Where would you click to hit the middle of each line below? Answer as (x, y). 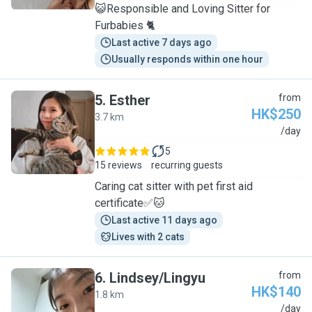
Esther (130, 100)
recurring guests (187, 165)
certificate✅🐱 (130, 203)
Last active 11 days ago (164, 220)
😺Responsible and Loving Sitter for (182, 9)
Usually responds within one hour (187, 59)
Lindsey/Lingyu (157, 278)
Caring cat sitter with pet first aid (174, 186)
